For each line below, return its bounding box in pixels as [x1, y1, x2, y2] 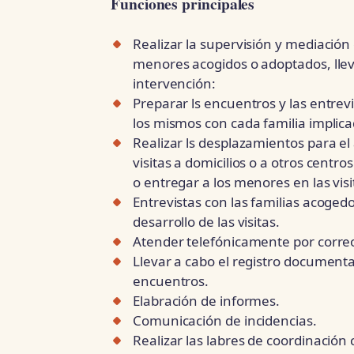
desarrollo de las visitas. [133, 212, 280, 231]
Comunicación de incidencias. [133, 311, 317, 330]
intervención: [133, 73, 216, 92]
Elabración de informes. [133, 291, 281, 310]
